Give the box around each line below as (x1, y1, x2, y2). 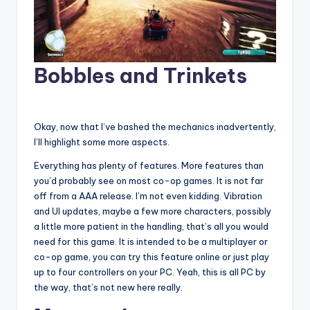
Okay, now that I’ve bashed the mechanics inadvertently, (34, 121, 276, 133)
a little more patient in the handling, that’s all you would (34, 221, 268, 232)
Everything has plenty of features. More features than (34, 160, 264, 172)
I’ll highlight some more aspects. (34, 136, 170, 148)
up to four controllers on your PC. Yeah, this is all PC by (34, 266, 266, 278)
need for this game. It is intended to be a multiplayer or (34, 236, 268, 248)
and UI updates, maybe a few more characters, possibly (34, 206, 271, 217)
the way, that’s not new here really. (34, 282, 183, 293)
